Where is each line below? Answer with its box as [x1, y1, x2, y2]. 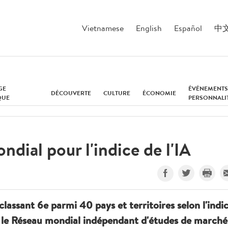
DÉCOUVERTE [51, 89, 92, 97]
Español [174, 22, 202, 34]
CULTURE [103, 89, 131, 97]
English [136, 22, 162, 34]
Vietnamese [82, 22, 124, 34]
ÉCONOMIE [142, 89, 177, 97]
